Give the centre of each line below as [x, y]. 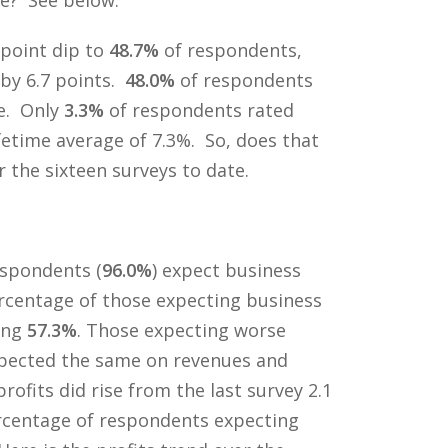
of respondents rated [198, 109]
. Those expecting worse [181, 329]
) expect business [226, 269]
